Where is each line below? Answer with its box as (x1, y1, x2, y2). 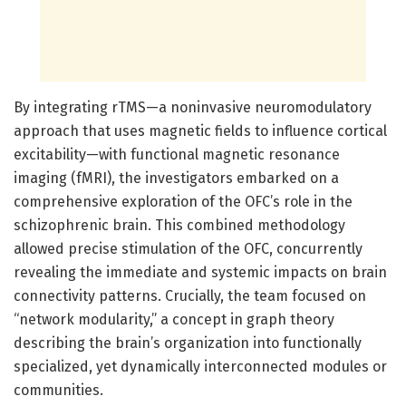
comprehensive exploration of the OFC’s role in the (14, 192, 353, 210)
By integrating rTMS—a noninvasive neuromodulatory (14, 98, 372, 116)
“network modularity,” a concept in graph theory (14, 310, 334, 328)
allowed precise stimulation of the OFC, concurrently (14, 239, 362, 257)
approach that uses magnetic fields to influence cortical (14, 121, 387, 140)
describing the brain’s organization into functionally (14, 333, 362, 352)
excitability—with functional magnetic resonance (14, 145, 340, 163)
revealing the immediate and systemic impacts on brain (14, 263, 387, 281)
